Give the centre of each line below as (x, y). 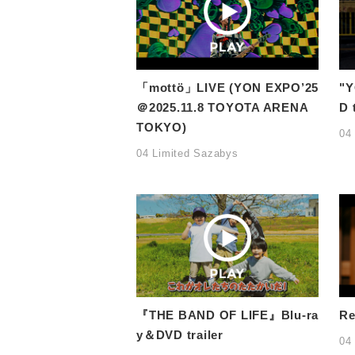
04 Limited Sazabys (187, 154)
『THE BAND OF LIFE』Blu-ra (227, 315)
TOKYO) (162, 128)
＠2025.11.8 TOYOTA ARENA (222, 108)
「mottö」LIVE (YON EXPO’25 (227, 88)
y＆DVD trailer (180, 334)
